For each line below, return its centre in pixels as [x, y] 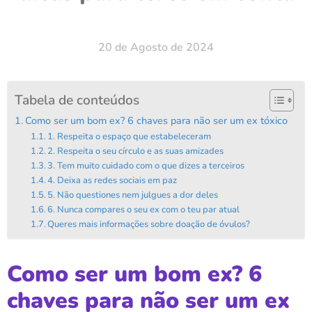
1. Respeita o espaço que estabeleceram [130, 136]
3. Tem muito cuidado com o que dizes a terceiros [146, 165]
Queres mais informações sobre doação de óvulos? [149, 224]
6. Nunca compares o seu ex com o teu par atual [144, 209]
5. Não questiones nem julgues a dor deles [133, 195]
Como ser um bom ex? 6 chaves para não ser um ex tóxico [156, 120]
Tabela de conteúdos [77, 100]
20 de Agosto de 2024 [156, 47]
